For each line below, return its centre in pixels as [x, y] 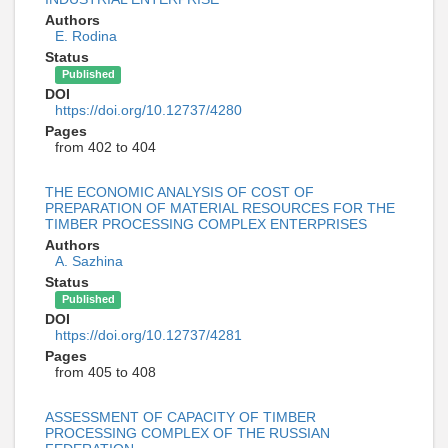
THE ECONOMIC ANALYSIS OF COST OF [179, 192]
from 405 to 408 [105, 372]
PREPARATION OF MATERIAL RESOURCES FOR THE [220, 208]
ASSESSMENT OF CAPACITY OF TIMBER [180, 417]
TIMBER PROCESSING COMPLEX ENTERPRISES [206, 224]
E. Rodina [86, 36]
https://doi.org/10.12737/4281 [148, 335]
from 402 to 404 [105, 147]
